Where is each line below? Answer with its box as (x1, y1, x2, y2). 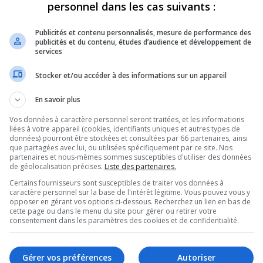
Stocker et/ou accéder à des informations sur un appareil (35, 70, 227, 80)
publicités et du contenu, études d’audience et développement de (35, 37, 251, 47)
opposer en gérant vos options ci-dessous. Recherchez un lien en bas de (9, 197, 251, 207)
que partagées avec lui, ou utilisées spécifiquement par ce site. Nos (9, 143, 232, 153)
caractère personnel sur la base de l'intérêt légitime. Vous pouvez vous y (9, 187, 250, 197)
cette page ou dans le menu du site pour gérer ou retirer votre (9, 206, 217, 216)
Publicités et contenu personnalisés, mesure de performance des (35, 28, 251, 38)
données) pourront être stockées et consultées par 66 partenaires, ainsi (9, 133, 248, 143)
